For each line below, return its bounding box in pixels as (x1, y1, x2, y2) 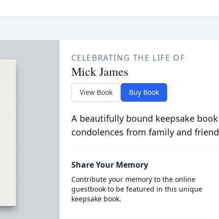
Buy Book (129, 88, 159, 97)
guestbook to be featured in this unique (71, 184, 202, 194)
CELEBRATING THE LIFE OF (71, 52, 185, 63)
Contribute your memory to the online (71, 175, 196, 184)
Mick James (71, 64, 128, 79)
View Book (79, 88, 112, 97)
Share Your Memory (71, 159, 148, 170)
